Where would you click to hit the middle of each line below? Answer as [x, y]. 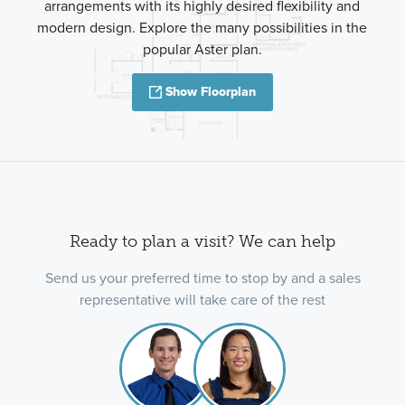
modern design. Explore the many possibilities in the [202, 27]
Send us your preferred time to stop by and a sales [202, 278]
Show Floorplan [211, 92]
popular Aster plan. [202, 49]
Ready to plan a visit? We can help [202, 242]
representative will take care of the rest [202, 299]
